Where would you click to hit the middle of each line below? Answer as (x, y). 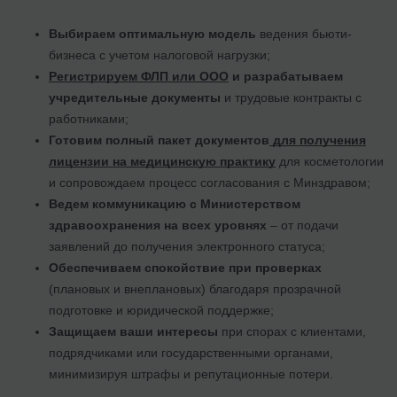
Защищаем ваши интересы (133, 331)
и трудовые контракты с (291, 97)
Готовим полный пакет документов (159, 140)
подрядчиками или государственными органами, (191, 352)
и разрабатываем (286, 76)
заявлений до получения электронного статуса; (187, 246)
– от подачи (303, 225)
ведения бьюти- (304, 33)
